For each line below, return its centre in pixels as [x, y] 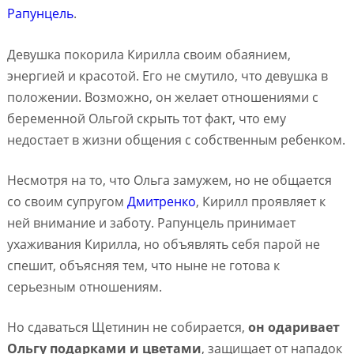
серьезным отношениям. [84, 287]
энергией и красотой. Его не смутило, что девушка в [167, 76]
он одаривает [294, 328]
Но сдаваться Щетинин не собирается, [127, 328]
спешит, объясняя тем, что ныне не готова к [143, 266]
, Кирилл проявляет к [260, 202]
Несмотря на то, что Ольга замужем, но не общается [169, 181]
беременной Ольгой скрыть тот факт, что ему [146, 119]
